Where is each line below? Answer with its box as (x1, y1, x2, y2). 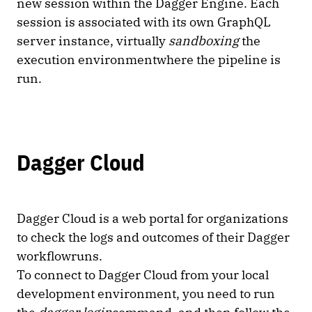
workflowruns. (17, 248, 105, 265)
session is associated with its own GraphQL (17, 14, 271, 31)
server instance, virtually (17, 33, 169, 49)
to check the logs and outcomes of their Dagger (17, 229, 290, 246)
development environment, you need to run (17, 286, 275, 302)
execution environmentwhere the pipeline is (17, 52, 281, 68)
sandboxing (169, 33, 239, 49)
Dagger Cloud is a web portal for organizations (17, 210, 288, 227)
